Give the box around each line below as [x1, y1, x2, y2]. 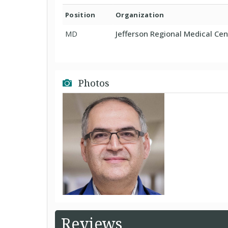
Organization [116, 10, 164, 19]
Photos [76, 77, 109, 89]
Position [65, 10, 96, 19]
